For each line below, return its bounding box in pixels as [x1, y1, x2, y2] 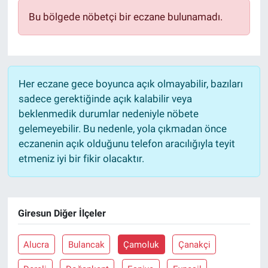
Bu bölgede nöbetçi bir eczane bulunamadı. [28, 10, 223, 23]
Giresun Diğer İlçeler [17, 207, 106, 219]
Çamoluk [123, 239, 160, 250]
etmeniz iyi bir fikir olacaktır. [18, 152, 144, 165]
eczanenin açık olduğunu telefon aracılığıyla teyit [18, 137, 235, 150]
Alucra [23, 239, 50, 250]
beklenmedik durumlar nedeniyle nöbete [18, 107, 199, 120]
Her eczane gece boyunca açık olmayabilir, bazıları [18, 77, 243, 90]
